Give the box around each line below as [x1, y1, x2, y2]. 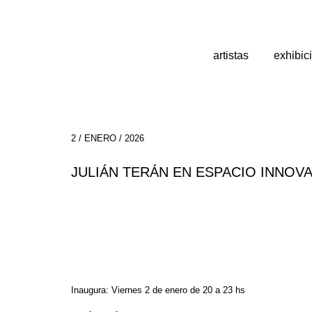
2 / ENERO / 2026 [71, 133, 144, 143]
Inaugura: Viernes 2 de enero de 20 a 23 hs [71, 284, 245, 295]
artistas [212, 49, 249, 61]
